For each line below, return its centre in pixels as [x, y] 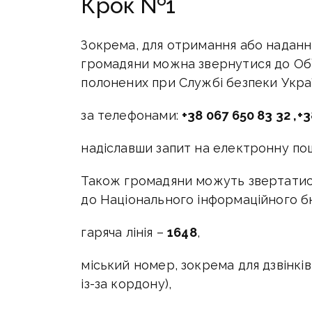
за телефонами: [132, 115]
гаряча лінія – [124, 232]
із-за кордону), [126, 283]
